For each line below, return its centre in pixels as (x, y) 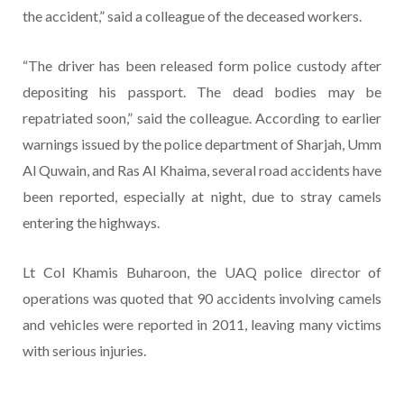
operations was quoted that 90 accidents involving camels (202, 298)
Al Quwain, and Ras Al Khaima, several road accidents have (202, 170)
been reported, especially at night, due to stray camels (202, 197)
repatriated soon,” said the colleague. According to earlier (202, 118)
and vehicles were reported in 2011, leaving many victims (202, 325)
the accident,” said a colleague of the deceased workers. (192, 16)
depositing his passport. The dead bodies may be (202, 92)
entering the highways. (91, 223)
